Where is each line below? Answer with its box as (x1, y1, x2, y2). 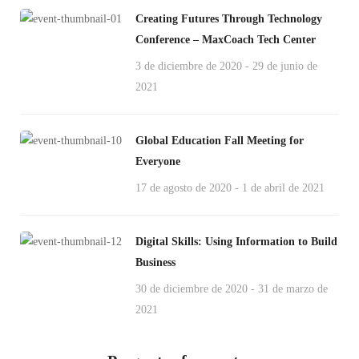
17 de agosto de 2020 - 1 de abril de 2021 (135, 182, 325, 194)
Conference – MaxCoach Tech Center (135, 34, 316, 46)
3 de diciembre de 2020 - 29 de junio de (135, 60, 317, 72)
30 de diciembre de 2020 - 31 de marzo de (135, 283, 328, 295)
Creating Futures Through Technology (135, 13, 322, 25)
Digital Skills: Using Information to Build (135, 236, 337, 248)
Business (135, 256, 175, 268)
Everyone (135, 155, 180, 167)
